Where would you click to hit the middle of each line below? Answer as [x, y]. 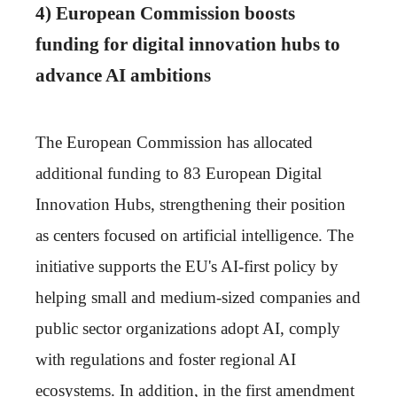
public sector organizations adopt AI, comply [188, 328]
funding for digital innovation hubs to [188, 44]
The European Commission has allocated [174, 142]
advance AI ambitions [123, 75]
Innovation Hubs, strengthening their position [191, 204]
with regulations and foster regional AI [166, 359]
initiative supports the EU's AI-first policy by [187, 266]
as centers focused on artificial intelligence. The [195, 235]
